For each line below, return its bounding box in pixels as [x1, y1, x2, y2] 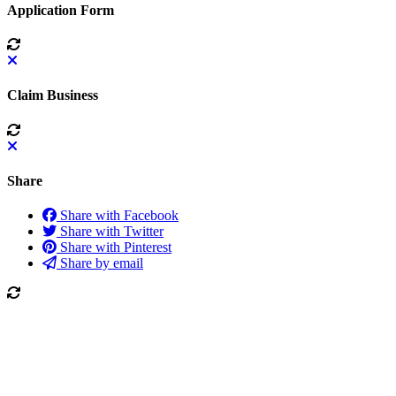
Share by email [60, 255, 143, 271]
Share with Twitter [60, 224, 164, 240]
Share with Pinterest [60, 240, 171, 255]
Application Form [7, 2, 114, 18]
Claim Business [7, 88, 98, 103]
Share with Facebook [60, 208, 179, 224]
